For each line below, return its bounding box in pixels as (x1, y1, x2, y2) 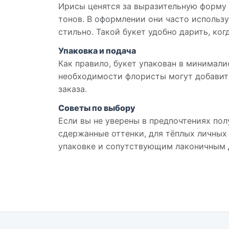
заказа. (58, 84, 87, 95)
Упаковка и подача (58, 45, 136, 56)
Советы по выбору (58, 103, 135, 113)
